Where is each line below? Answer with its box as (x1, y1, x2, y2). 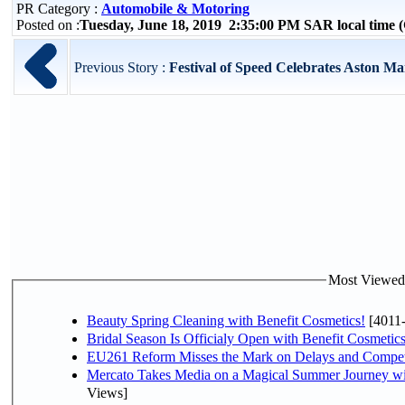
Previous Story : (74, 60, 169, 75)
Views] (87, 384, 127, 400)
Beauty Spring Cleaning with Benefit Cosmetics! (87, 312, 365, 328)
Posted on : (16, 17, 80, 33)
